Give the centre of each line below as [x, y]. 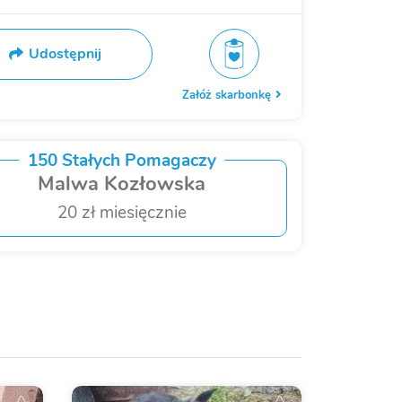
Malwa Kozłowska [122, 183]
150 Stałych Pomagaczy [122, 160]
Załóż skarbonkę [228, 95]
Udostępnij [65, 54]
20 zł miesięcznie [122, 212]
